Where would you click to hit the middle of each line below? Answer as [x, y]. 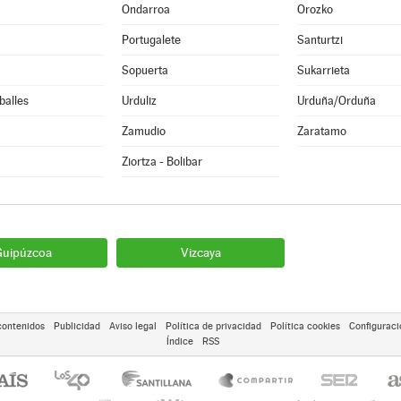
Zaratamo [321, 131]
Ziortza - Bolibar [162, 162]
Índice [180, 341]
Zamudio [143, 131]
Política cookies [305, 326]
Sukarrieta [323, 70]
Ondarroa [145, 9]
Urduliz [139, 101]
